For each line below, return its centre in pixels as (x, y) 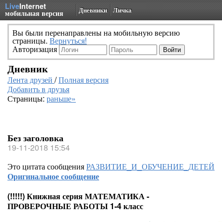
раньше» (61, 98)
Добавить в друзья (38, 89)
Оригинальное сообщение (53, 176)
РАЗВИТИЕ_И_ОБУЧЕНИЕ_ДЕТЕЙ (150, 166)
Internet (33, 6)
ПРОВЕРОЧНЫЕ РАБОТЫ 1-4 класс (75, 206)
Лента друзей (31, 80)
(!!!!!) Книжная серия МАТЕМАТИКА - (78, 196)
